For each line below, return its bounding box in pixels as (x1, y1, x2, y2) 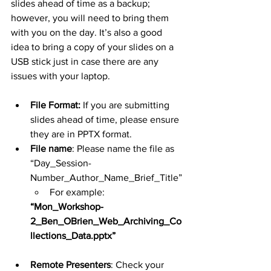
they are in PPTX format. (30, 128, 132, 139)
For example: (50, 186, 107, 197)
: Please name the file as (72, 143, 177, 154)
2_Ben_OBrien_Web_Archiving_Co (30, 215, 181, 226)
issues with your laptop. (11, 70, 110, 81)
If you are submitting (80, 99, 172, 110)
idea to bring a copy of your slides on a (11, 41, 176, 52)
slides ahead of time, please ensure (30, 114, 181, 125)
